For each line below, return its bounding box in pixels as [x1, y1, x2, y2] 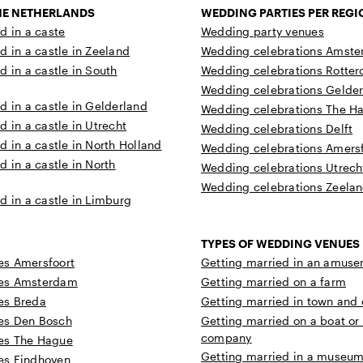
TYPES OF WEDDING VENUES [201, 237, 360, 251]
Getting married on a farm [201, 275, 346, 289]
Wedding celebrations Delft [201, 122, 353, 136]
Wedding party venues [201, 24, 324, 39]
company [201, 331, 252, 345]
